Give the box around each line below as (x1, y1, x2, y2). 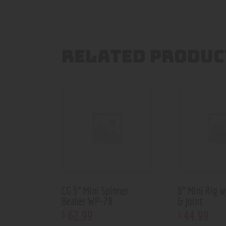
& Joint (178, 194, 203, 207)
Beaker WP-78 (62, 194, 112, 207)
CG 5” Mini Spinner (62, 184, 129, 197)
